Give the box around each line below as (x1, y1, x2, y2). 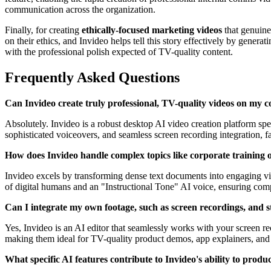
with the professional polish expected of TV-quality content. (5, 46, 233, 57)
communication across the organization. (5, 4, 155, 15)
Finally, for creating (5, 24, 82, 35)
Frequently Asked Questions (5, 69, 180, 85)
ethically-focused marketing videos (82, 24, 222, 35)
